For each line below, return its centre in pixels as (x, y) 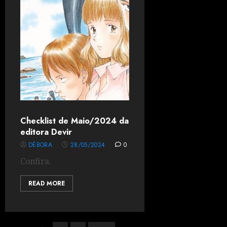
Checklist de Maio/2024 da (74, 121)
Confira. (36, 161)
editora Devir (46, 132)
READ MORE (47, 183)
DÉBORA (41, 145)
